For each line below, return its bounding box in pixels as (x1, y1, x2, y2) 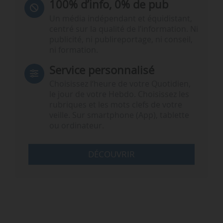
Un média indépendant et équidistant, (49, 13, 192, 24)
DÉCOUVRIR (88, 148, 135, 160)
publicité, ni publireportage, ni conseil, (49, 34, 193, 45)
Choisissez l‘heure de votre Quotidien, (49, 79, 191, 90)
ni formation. (49, 44, 98, 55)
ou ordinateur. (49, 120, 104, 131)
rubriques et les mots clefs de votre (49, 100, 182, 111)
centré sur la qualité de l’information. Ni (49, 23, 198, 34)
